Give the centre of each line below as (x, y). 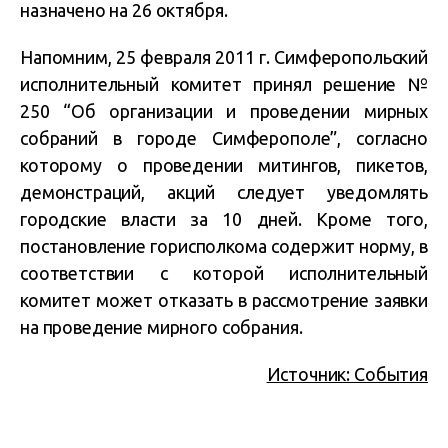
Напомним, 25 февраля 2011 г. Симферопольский (224, 57)
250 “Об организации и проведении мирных (224, 111)
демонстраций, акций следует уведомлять (224, 192)
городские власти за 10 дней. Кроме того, (224, 219)
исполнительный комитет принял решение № (224, 84)
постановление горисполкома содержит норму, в (224, 246)
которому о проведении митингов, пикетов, (224, 165)
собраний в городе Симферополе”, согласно (224, 138)
